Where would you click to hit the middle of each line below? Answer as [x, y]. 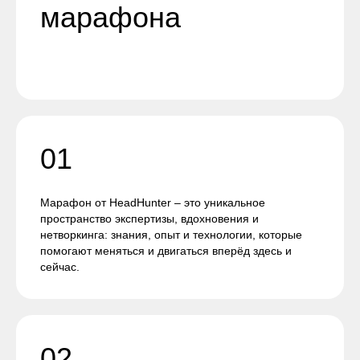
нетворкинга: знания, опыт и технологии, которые [171, 235]
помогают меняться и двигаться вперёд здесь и [166, 251]
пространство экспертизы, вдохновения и [149, 219]
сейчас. [60, 267]
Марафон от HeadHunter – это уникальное [153, 202]
